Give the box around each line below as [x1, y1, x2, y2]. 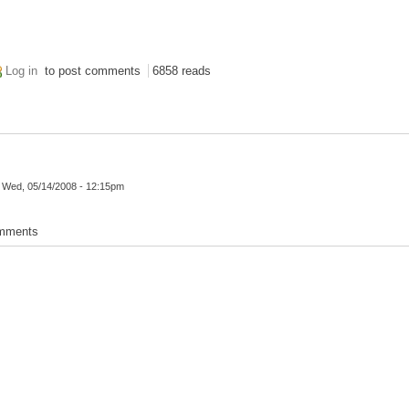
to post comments [41, 63, 142, 78]
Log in [5, 63, 38, 78]
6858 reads [152, 63, 212, 78]
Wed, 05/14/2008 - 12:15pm [2, 180, 125, 192]
